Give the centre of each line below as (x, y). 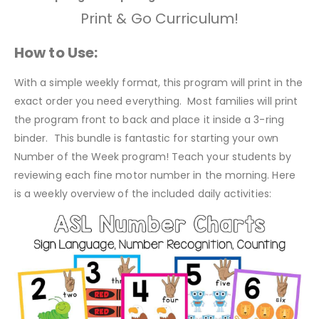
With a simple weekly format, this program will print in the (159, 83)
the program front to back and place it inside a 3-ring (149, 120)
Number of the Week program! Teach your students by (153, 157)
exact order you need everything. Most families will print (156, 101)
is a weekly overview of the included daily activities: (143, 194)
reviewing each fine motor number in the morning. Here (155, 176)
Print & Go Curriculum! (159, 19)
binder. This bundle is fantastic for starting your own (146, 138)
